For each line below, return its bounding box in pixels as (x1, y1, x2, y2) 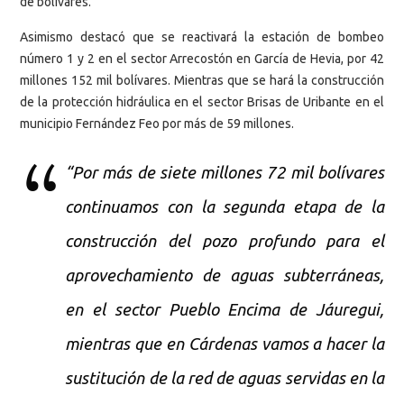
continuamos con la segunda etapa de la (65, 197, 384, 217)
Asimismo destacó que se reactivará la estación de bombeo (20, 29, 384, 44)
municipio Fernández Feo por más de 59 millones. (20, 115, 294, 131)
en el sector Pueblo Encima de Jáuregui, (65, 300, 384, 320)
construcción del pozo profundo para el (65, 232, 384, 252)
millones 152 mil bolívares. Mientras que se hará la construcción (20, 72, 384, 87)
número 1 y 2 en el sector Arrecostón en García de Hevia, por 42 (20, 50, 384, 66)
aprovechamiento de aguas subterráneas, (65, 266, 384, 286)
